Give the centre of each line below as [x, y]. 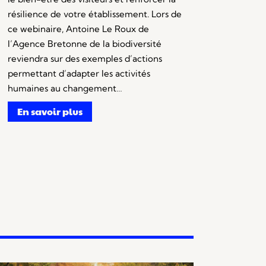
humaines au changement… [65, 88]
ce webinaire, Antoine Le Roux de [78, 29]
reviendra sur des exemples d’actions [85, 59]
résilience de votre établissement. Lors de [94, 14]
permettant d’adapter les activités [79, 74]
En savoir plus [50, 112]
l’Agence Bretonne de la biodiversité [84, 44]
